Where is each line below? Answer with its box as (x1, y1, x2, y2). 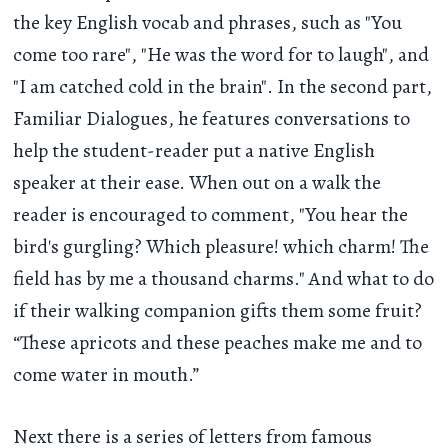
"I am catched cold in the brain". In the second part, (13, 72, 433, 100)
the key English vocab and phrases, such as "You (13, 8, 403, 36)
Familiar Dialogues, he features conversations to (13, 104, 411, 132)
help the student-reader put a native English (13, 136, 376, 164)
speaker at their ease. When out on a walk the (13, 168, 382, 196)
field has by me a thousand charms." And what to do (13, 264, 435, 292)
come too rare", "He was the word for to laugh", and (13, 40, 430, 68)
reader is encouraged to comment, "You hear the (13, 200, 409, 228)
